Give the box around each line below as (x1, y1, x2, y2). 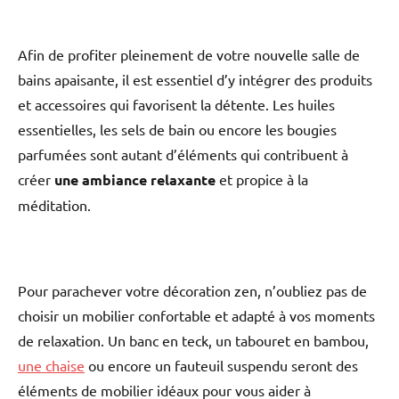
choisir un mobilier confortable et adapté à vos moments (18, 306, 375, 325)
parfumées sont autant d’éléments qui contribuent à (18, 145, 348, 164)
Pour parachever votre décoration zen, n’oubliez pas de (18, 281, 367, 300)
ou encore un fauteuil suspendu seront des (85, 356, 358, 375)
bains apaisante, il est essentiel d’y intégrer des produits (18, 70, 372, 89)
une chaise (18, 356, 85, 375)
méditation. (18, 196, 91, 215)
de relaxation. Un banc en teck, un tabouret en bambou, (18, 331, 369, 350)
